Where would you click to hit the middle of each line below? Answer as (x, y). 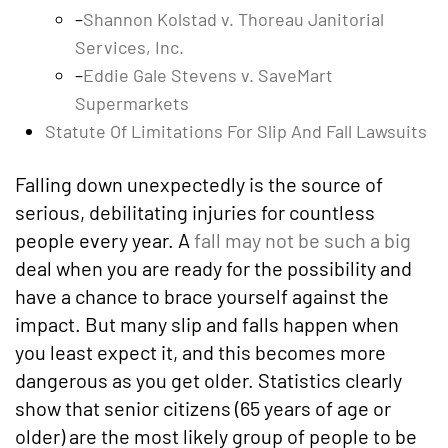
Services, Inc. (129, 47)
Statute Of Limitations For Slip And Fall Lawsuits (236, 131)
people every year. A (104, 240)
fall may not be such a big (302, 240)
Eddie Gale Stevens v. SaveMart (208, 75)
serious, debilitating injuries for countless (195, 212)
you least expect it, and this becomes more (200, 352)
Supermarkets (132, 103)
